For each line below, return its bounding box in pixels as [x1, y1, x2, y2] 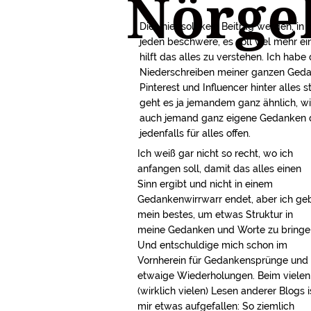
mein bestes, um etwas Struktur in [137, 208, 294, 220]
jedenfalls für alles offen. [140, 127, 251, 139]
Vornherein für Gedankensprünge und [137, 254, 309, 266]
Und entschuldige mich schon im [137, 239, 288, 251]
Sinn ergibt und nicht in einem [137, 178, 274, 190]
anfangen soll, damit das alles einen [137, 162, 302, 174]
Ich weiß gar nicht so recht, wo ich [137, 147, 294, 159]
